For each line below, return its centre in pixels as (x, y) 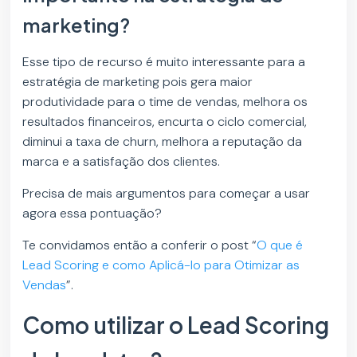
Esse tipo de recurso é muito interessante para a (164, 62)
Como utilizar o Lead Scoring (176, 325)
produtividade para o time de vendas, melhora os (165, 102)
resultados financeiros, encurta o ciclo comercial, (165, 122)
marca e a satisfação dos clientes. (122, 162)
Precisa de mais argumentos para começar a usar (167, 194)
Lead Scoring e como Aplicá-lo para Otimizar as (161, 265)
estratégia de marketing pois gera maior (138, 82)
